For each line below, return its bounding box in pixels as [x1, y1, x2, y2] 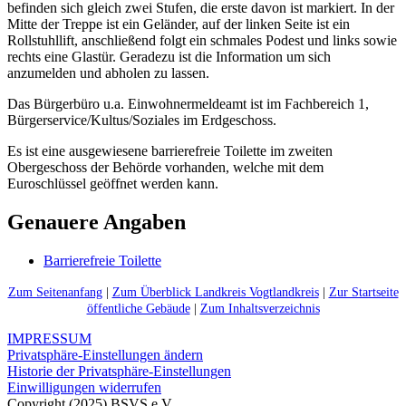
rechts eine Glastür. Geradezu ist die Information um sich [7, 49, 331, 65]
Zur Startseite [328, 285, 399, 300]
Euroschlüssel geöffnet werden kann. [7, 176, 218, 192]
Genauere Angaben [7, 210, 186, 235]
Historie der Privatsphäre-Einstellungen [7, 363, 231, 380]
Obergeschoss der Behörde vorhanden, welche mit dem [7, 159, 324, 176]
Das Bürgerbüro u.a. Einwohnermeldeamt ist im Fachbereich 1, [7, 96, 369, 112]
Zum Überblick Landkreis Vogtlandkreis [111, 285, 319, 300]
